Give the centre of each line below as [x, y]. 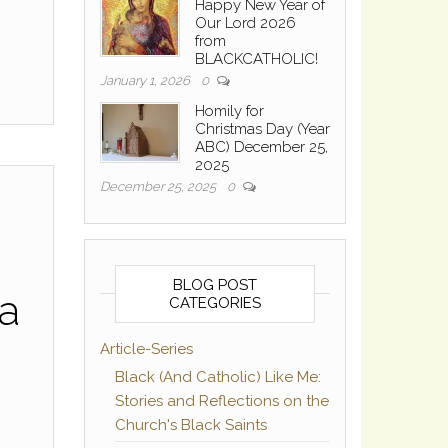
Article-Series [146, 348]
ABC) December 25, [261, 146]
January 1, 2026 [146, 80]
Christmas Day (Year [262, 128]
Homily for [229, 110]
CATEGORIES [214, 302]
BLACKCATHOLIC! [256, 58]
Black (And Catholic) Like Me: [217, 376]
